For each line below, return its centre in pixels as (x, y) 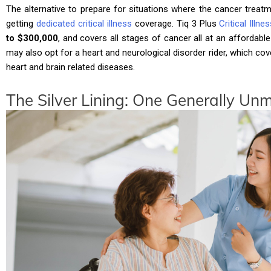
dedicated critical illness (84, 23)
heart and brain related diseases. (70, 67)
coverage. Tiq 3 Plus (175, 23)
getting (21, 23)
